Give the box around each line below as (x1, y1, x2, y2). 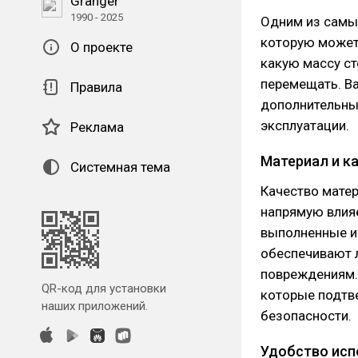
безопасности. (261, 308, 352, 324)
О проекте (70, 39, 133, 55)
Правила (70, 79, 122, 95)
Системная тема (70, 159, 170, 175)
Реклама (70, 119, 124, 135)
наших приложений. (42, 299, 148, 313)
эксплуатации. (261, 117, 349, 133)
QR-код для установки (42, 281, 166, 296)
